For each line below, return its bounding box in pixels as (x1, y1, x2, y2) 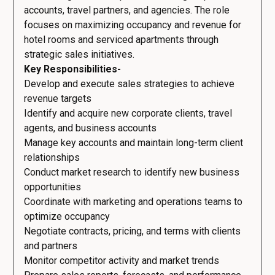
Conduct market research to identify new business (24, 166, 239, 178)
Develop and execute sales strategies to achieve (24, 78, 234, 90)
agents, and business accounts (24, 122, 157, 134)
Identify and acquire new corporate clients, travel (24, 107, 232, 119)
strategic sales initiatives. (24, 48, 134, 60)
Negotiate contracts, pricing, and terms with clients (24, 225, 241, 237)
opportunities (24, 181, 81, 193)
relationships (24, 152, 80, 163)
